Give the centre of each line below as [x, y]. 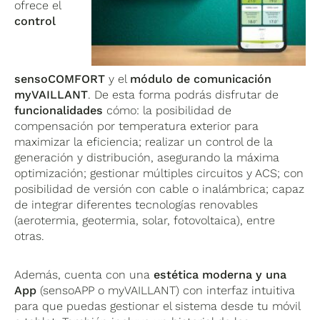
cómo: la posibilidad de [167, 111]
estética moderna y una [220, 275]
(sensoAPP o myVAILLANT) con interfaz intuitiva [166, 291]
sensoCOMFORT [60, 79]
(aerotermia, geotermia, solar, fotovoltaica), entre [145, 221]
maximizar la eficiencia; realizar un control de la [144, 142]
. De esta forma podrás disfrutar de [184, 95]
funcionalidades [59, 111]
